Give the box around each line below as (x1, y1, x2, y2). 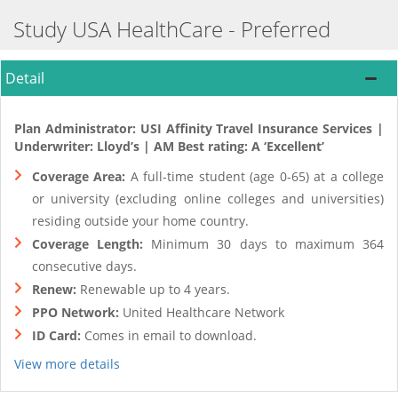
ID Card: (32, 327, 81, 344)
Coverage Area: (32, 168, 126, 185)
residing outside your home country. (32, 212, 249, 229)
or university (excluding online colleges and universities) (32, 190, 384, 207)
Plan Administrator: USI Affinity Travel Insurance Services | (14, 120, 384, 137)
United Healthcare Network (119, 304, 284, 321)
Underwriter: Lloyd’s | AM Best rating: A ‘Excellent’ (14, 138, 324, 155)
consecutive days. (32, 258, 137, 275)
